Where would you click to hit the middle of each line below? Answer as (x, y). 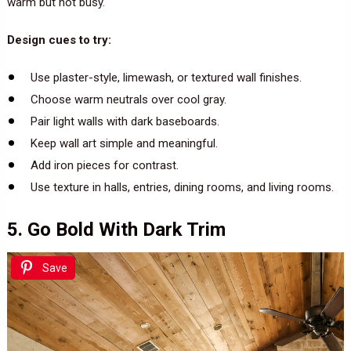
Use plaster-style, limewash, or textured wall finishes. (166, 78)
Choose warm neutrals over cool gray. (128, 100)
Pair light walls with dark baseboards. (125, 122)
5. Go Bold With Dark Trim (116, 229)
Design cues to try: (59, 40)
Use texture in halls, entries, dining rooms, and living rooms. (182, 188)
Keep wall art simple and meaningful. (124, 144)
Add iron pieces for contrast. (104, 166)
